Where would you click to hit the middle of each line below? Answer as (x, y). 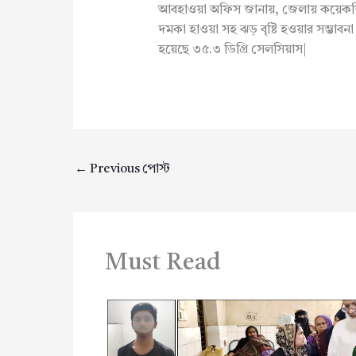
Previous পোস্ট (129, 169)
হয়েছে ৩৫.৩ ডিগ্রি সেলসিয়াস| (232, 50)
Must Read (163, 263)
